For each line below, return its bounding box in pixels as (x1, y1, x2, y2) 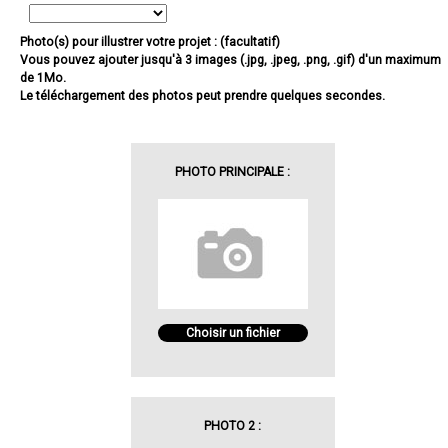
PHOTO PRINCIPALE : (175, 165, 291, 180)
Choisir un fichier (185, 326, 280, 341)
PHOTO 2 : (204, 419, 262, 434)
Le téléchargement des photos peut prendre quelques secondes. (20, 89, 385, 104)
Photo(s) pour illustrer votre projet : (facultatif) (20, 35, 280, 50)
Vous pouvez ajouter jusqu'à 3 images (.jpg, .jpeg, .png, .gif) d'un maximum (20, 53, 441, 68)
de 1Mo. (20, 71, 66, 86)
